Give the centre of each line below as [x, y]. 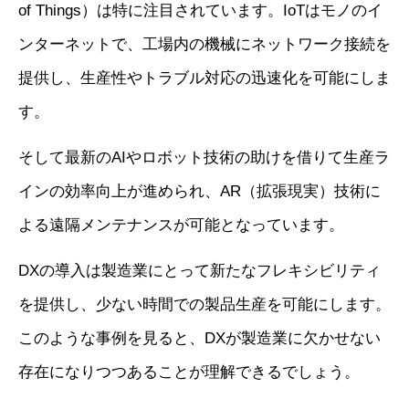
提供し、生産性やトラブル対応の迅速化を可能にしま [204, 79]
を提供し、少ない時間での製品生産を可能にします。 [204, 305]
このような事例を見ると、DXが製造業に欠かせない [199, 339]
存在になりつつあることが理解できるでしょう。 [189, 372]
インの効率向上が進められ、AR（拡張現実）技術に [199, 192]
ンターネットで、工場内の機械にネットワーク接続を [204, 45]
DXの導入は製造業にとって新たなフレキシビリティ [199, 271]
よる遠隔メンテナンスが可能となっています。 [181, 225]
